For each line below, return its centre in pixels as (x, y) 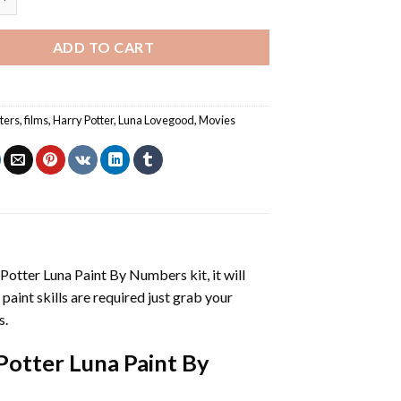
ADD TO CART (103, 47)
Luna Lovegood (157, 119)
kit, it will (216, 274)
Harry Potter (84, 119)
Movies (218, 119)
